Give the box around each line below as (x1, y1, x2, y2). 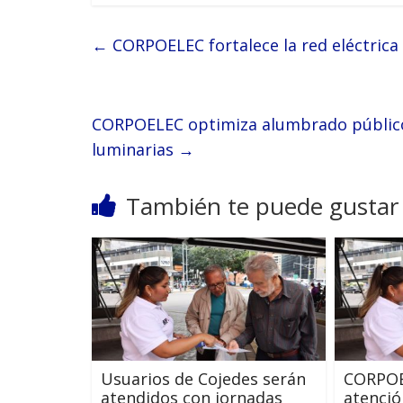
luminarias (92, 139, 178, 161)
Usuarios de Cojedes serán (101, 367, 306, 390)
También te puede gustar (126, 190, 399, 223)
